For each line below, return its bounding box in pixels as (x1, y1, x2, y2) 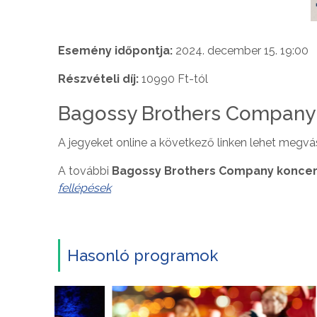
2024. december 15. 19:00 (173, 43, 309, 57)
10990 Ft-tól (139, 71, 208, 86)
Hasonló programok (67, 246, 218, 265)
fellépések (58, 180, 111, 195)
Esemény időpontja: (58, 43, 173, 57)
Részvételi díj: (58, 71, 139, 86)
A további (58, 163, 112, 178)
